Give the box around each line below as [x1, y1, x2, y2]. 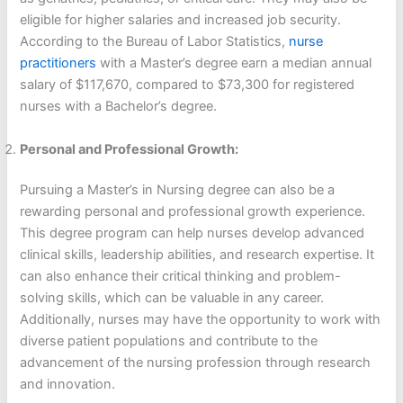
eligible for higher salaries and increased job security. [20, 12, 342, 29]
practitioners [20, 55, 97, 72]
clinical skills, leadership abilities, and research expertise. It [20, 246, 375, 264]
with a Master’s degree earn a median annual [96, 55, 372, 72]
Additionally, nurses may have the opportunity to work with [20, 311, 381, 328]
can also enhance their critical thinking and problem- [20, 268, 342, 285]
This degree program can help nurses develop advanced [20, 225, 365, 242]
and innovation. [20, 376, 116, 393]
